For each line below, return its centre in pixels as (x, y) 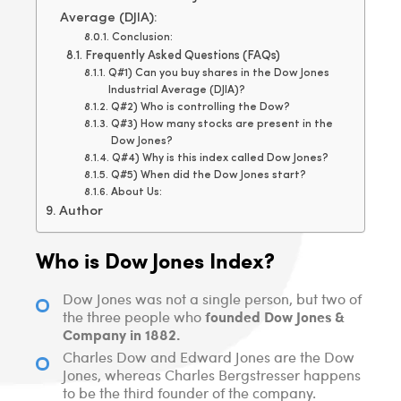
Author (81, 212)
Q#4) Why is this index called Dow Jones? (220, 159)
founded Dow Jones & (275, 317)
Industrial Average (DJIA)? (176, 91)
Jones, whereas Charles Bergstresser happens (212, 375)
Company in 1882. (121, 335)
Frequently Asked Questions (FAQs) (182, 56)
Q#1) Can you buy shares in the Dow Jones (218, 74)
